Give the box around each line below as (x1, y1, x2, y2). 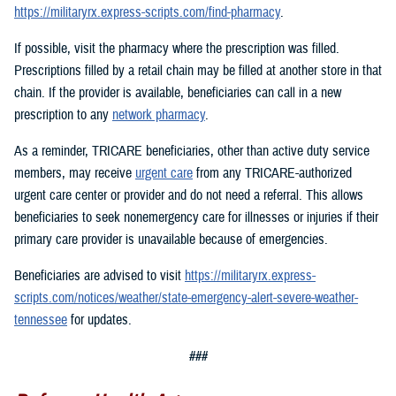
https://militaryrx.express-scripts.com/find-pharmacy (14, 4, 280, 22)
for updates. (67, 311, 132, 330)
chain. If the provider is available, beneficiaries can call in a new (14, 84, 341, 103)
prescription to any (14, 106, 112, 125)
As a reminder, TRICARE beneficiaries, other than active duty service (14, 142, 369, 161)
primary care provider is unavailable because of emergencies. (14, 231, 328, 249)
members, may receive (14, 164, 135, 183)
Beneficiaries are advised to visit (14, 267, 185, 286)
